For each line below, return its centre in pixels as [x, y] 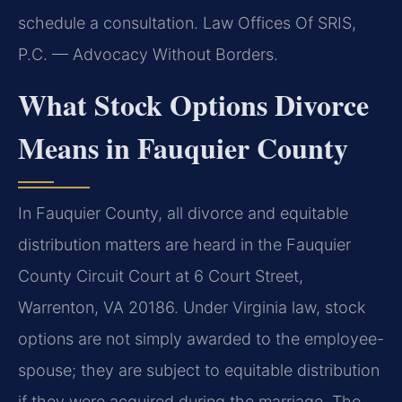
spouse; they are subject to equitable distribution [199, 370]
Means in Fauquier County [183, 147]
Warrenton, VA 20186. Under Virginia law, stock [192, 307]
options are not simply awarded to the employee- [201, 338]
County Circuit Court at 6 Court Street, [161, 275]
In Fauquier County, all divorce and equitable [183, 213]
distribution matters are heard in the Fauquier [184, 244]
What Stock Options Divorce [193, 104]
